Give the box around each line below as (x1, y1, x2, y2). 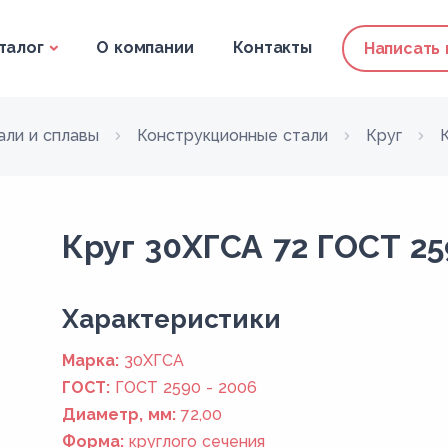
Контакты (233, 38, 312, 57)
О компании (96, 38, 194, 57)
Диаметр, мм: (62, 405, 177, 424)
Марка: (62, 351, 120, 370)
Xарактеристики (62, 304, 281, 334)
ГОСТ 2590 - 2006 (115, 378, 258, 397)
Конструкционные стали (137, 126, 328, 145)
